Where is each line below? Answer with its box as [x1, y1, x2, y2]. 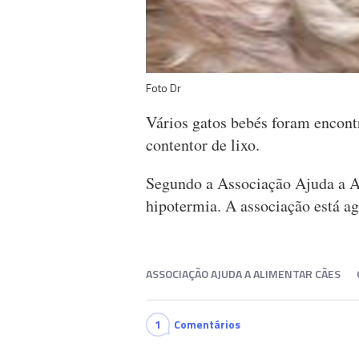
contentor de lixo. [146, 134, 260, 156]
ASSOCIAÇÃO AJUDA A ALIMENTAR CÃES [146, 265, 341, 283]
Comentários [174, 316, 240, 333]
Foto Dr [146, 79, 181, 97]
